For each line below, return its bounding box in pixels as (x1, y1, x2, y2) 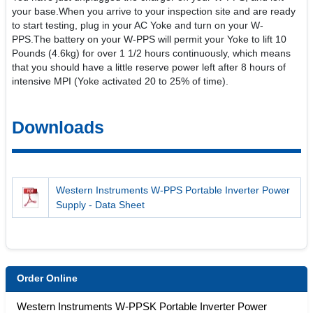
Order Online (17, 272, 78, 284)
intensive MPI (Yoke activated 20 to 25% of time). (12, 75, 228, 87)
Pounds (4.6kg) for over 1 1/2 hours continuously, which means (12, 48, 291, 59)
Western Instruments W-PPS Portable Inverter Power (56, 184, 291, 196)
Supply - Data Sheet (56, 198, 145, 210)
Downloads (12, 117, 104, 137)
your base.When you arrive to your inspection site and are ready (12, 6, 296, 17)
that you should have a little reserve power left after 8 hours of (12, 61, 286, 73)
